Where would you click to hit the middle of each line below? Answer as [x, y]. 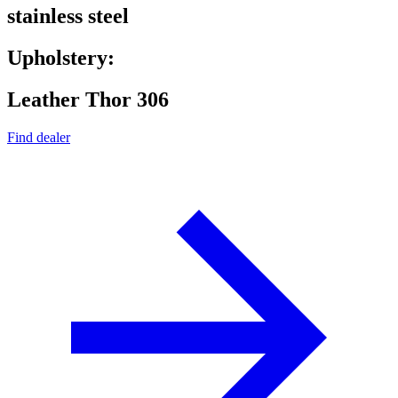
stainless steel [68, 16]
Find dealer [39, 137]
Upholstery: [61, 58]
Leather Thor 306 [88, 100]
